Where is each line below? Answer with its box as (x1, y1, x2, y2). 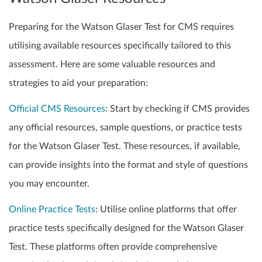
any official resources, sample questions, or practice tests (9, 123, 242, 133)
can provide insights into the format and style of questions (9, 160, 248, 170)
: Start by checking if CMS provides (105, 104, 250, 114)
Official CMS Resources (9, 104, 105, 114)
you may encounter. (9, 179, 89, 189)
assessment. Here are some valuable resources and (9, 60, 215, 70)
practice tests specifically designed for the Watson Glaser (9, 223, 244, 233)
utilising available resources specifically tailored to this (9, 41, 231, 51)
